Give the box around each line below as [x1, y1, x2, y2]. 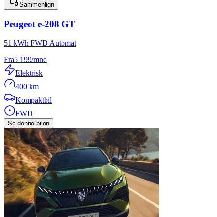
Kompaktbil [15, 95, 52, 104]
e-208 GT [38, 19, 75, 30]
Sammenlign [19, 1, 54, 9]
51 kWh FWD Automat [4, 38, 76, 47]
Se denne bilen [8, 119, 49, 127]
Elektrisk [15, 68, 43, 77]
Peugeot [4, 19, 35, 30]
